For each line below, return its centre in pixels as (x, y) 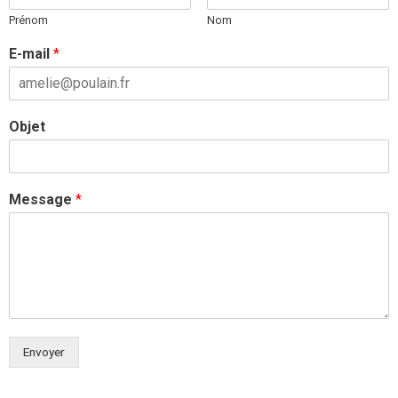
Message (42, 199)
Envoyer (44, 351)
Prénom (28, 20)
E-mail (31, 53)
